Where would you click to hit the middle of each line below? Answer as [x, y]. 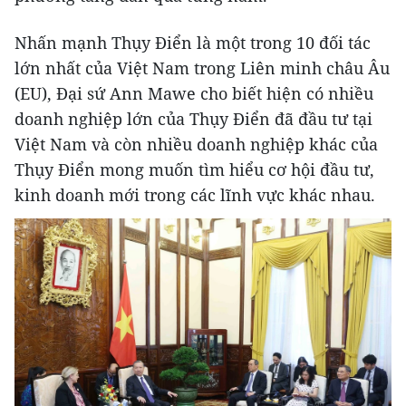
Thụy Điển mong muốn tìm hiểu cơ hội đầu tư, [194, 170]
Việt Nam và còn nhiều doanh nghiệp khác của [196, 145]
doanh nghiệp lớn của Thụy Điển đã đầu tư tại [193, 119]
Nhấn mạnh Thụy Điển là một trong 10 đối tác [193, 43]
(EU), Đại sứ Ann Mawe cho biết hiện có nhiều [194, 94]
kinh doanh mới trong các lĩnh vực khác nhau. [195, 195]
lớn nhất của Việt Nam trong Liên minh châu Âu [202, 68]
